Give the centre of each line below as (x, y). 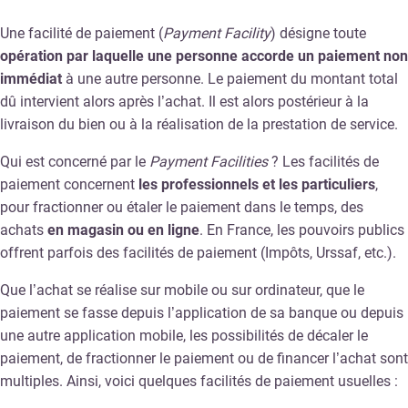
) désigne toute (318, 33)
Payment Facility (217, 33)
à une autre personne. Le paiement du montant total (230, 78)
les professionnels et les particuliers (257, 184)
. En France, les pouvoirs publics (302, 229)
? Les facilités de (323, 161)
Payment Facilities (209, 161)
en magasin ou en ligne (123, 229)
